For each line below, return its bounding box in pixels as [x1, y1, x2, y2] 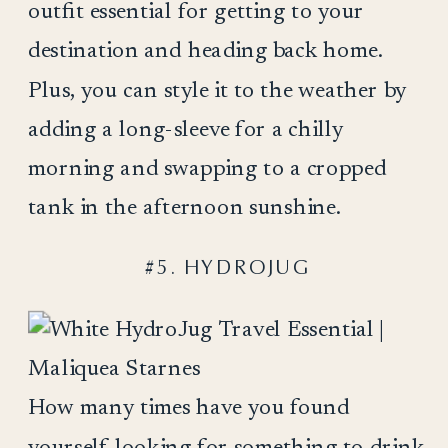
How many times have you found [27, 397, 350, 420]
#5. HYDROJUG [143, 255, 310, 280]
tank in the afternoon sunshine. [27, 196, 342, 220]
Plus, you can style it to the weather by [27, 79, 406, 102]
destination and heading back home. [27, 40, 384, 63]
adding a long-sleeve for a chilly [27, 118, 343, 141]
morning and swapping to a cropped [27, 157, 387, 181]
